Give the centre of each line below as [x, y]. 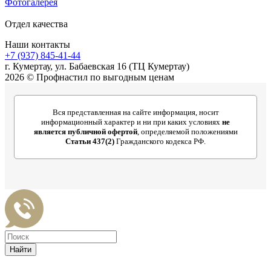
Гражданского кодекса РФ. [160, 141]
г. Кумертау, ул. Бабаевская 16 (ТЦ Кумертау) [97, 66]
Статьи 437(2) [90, 141]
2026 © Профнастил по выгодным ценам [90, 77]
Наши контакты [38, 44]
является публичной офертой [85, 131]
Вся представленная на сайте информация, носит [135, 112]
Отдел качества [36, 24]
